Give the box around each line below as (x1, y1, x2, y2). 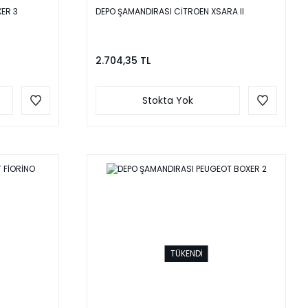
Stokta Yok (142, 93, 193, 108)
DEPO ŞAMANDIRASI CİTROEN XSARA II (96, 5, 244, 18)
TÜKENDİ (170, 247, 203, 260)
